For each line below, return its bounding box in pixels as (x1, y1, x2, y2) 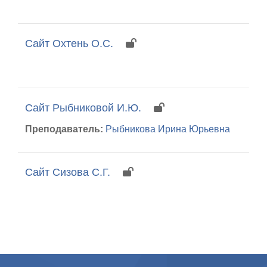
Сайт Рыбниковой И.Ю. (25, 101, 141, 114)
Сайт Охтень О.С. (25, 37, 113, 49)
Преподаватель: (25, 123, 105, 134)
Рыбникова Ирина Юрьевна (105, 123, 230, 134)
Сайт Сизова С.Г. (25, 166, 110, 178)
